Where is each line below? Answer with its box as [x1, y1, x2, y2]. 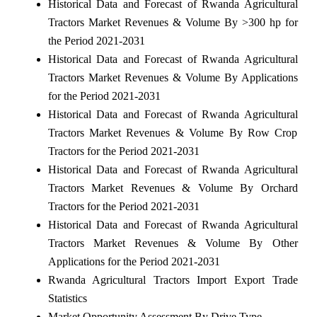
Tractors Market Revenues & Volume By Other [47, 236, 298, 249]
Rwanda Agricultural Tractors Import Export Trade [47, 273, 298, 286]
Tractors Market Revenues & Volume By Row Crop [47, 126, 298, 139]
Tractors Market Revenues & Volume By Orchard [47, 181, 298, 194]
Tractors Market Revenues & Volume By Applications [47, 71, 298, 83]
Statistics [47, 292, 87, 304]
